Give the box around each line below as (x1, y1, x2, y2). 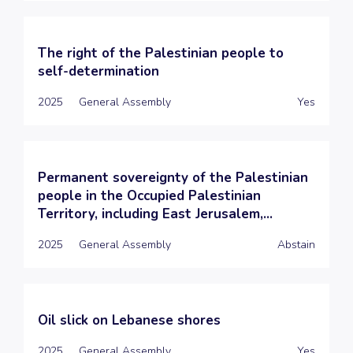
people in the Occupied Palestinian (38, 186, 261, 205)
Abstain (277, 236, 315, 252)
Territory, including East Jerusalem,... (38, 204, 273, 223)
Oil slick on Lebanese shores (38, 310, 221, 329)
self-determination (38, 61, 159, 80)
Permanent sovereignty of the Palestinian (38, 168, 308, 187)
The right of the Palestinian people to (38, 43, 284, 62)
